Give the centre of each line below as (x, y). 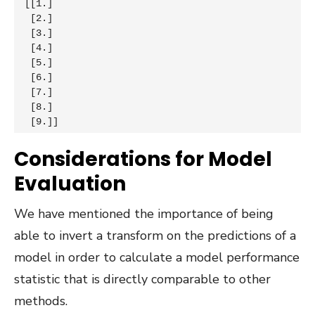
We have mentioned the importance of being (144, 213)
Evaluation (70, 184)
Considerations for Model (143, 159)
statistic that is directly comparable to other (142, 279)
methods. (41, 301)
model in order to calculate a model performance (157, 257)
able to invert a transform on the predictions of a (155, 235)
